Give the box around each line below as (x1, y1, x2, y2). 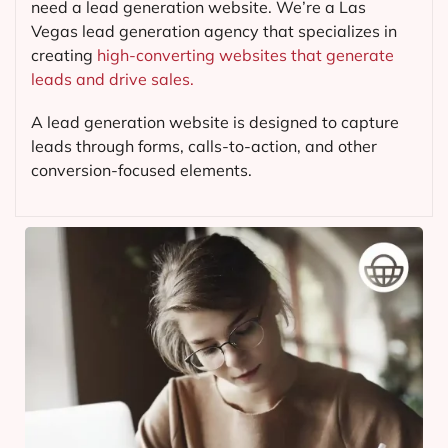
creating (31, 45, 97, 66)
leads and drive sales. (31, 69, 194, 90)
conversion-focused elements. (31, 160, 252, 181)
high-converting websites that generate (97, 45, 394, 66)
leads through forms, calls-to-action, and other (31, 136, 377, 157)
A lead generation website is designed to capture (31, 112, 399, 133)
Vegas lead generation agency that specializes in (31, 21, 397, 42)
